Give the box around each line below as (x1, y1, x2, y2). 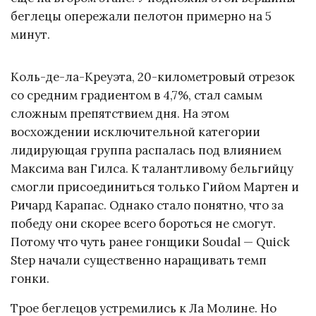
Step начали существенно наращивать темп (11, 252, 267, 268)
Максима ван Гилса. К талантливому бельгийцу (11, 160, 293, 176)
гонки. (11, 270, 49, 286)
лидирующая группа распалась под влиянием (11, 142, 281, 158)
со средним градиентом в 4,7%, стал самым (11, 87, 262, 103)
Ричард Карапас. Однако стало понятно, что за (11, 197, 284, 213)
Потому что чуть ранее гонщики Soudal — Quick (11, 233, 290, 250)
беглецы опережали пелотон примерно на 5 (11, 8, 272, 24)
